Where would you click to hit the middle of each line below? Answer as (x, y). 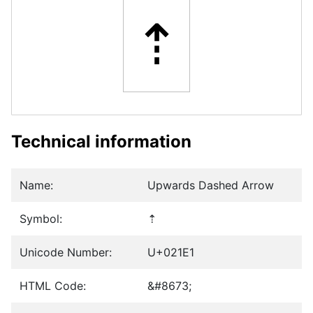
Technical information (101, 142)
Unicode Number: (66, 253)
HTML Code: (53, 286)
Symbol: (41, 219)
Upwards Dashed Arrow (211, 185)
